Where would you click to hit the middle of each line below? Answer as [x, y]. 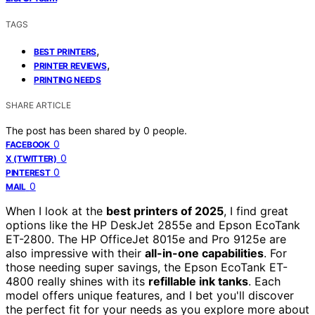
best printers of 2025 [165, 211]
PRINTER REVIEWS [70, 65]
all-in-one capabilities [204, 253]
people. [170, 130]
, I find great [256, 211]
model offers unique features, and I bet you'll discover [150, 295]
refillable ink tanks [198, 281]
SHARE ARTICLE [38, 105]
